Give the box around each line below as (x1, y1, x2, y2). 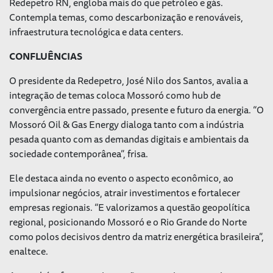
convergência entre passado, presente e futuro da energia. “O (9, 101, 264, 118)
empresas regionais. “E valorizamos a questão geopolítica (9, 199, 250, 215)
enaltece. (9, 243, 48, 259)
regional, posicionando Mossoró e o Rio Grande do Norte (9, 213, 247, 230)
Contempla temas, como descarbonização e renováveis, (9, 9, 243, 25)
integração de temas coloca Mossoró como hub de (9, 87, 221, 103)
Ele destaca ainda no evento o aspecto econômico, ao (9, 169, 233, 186)
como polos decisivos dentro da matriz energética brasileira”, (9, 228, 264, 244)
